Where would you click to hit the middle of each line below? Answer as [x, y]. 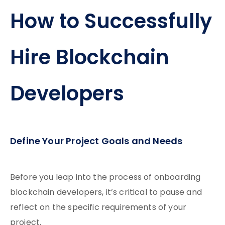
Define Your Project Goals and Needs [96, 142]
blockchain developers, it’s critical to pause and [106, 193]
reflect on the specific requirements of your [98, 208]
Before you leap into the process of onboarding [105, 178]
